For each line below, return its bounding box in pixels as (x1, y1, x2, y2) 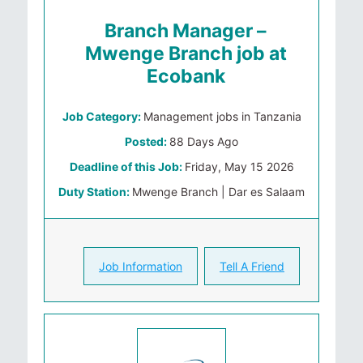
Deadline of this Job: (69, 160, 185, 173)
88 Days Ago (169, 135, 238, 148)
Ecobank (146, 65, 225, 88)
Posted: (125, 135, 169, 148)
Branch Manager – (105, 19, 267, 42)
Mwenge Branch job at (84, 42, 287, 65)
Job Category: (62, 109, 143, 123)
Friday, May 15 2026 (184, 160, 294, 173)
